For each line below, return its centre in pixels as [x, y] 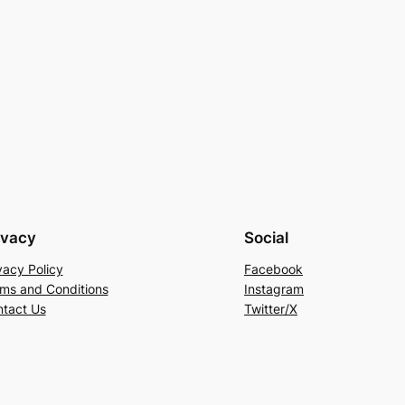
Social [266, 238]
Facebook [273, 268]
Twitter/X [271, 308]
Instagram [274, 288]
